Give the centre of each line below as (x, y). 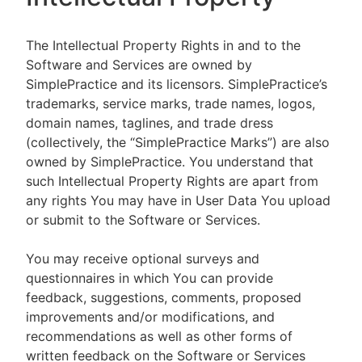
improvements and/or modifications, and (150, 317)
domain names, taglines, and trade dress (149, 123)
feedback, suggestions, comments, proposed (164, 297)
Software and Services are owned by (139, 65)
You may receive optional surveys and (143, 259)
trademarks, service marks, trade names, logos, (170, 103)
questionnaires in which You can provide (149, 278)
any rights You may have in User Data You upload (178, 200)
